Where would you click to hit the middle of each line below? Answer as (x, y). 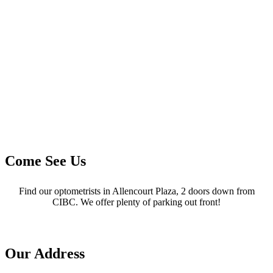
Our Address (45, 253)
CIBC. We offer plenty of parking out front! (136, 202)
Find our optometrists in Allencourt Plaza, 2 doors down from (136, 191)
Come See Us (45, 161)
